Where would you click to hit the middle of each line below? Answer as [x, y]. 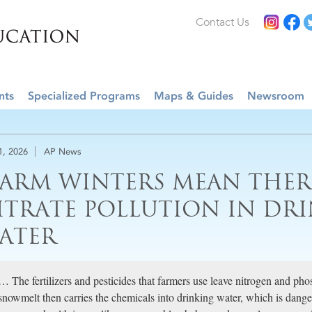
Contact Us [223, 22]
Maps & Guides [194, 96]
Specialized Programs [84, 96]
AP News [63, 151]
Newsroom [276, 96]
